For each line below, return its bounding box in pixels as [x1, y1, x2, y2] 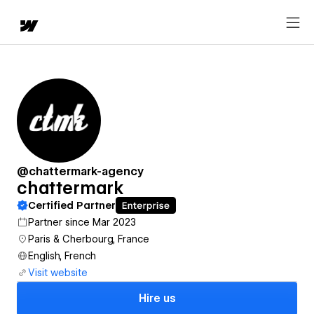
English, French [28, 250, 96, 261]
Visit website [28, 267, 88, 278]
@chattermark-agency [17, 165, 144, 178]
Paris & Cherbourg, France [28, 233, 149, 245]
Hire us [138, 292, 176, 305]
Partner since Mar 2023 [28, 217, 136, 228]
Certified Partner [28, 200, 116, 211]
